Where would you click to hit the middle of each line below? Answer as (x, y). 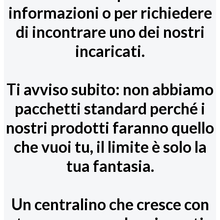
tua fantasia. (110, 165)
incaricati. (110, 51)
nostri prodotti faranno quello (110, 127)
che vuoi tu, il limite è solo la (110, 146)
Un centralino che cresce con (110, 204)
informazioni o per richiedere (110, 12)
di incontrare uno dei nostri (110, 31)
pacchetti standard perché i (110, 108)
